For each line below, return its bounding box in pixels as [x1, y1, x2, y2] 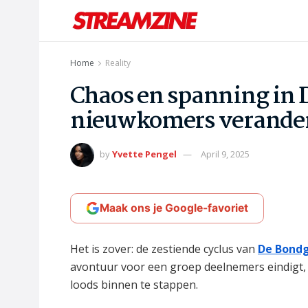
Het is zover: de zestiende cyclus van [70, 241, 258, 256]
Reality [105, 57, 131, 69]
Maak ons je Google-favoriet [100, 201, 248, 214]
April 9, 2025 [201, 147, 250, 160]
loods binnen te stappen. [70, 276, 198, 292]
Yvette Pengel [112, 147, 177, 160]
